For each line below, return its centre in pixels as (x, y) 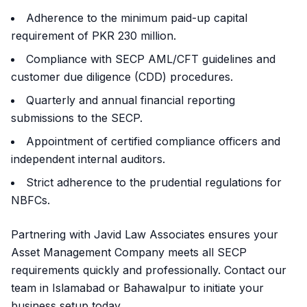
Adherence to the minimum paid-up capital (137, 18)
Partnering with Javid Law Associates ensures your (145, 234)
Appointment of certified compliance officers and (153, 141)
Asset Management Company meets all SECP (129, 252)
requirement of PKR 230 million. (94, 36)
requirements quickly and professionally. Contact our (149, 270)
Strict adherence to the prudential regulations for (154, 182)
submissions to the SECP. (77, 118)
